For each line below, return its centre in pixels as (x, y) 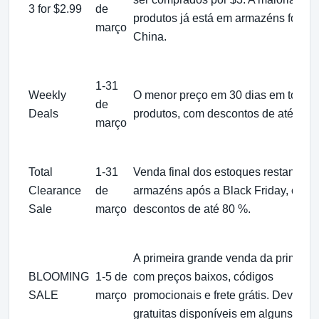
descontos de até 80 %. (192, 209)
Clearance (55, 190)
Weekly (47, 95)
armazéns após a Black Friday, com (223, 190)
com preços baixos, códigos (203, 276)
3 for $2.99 (55, 9)
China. (150, 36)
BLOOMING (59, 276)
